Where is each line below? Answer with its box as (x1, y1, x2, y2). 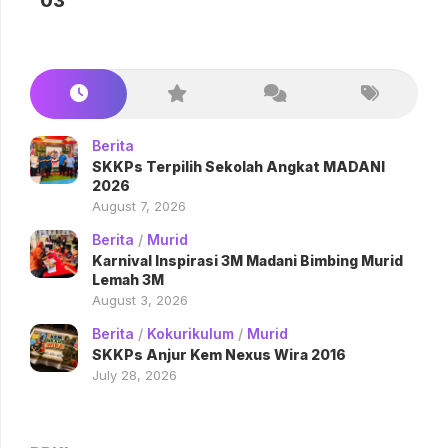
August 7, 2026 (92, 197, 186, 214)
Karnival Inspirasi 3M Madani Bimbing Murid (92, 251, 403, 269)
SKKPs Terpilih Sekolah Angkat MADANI (92, 157, 385, 175)
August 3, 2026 (92, 291, 188, 308)
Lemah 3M (92, 270, 164, 288)
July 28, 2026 (92, 366, 177, 383)
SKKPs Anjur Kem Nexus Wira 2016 (92, 345, 346, 363)
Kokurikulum (147, 324, 234, 342)
